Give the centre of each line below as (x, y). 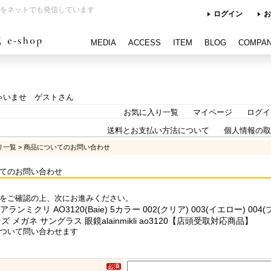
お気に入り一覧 (151, 112)
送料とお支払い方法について (158, 130)
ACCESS (145, 43)
